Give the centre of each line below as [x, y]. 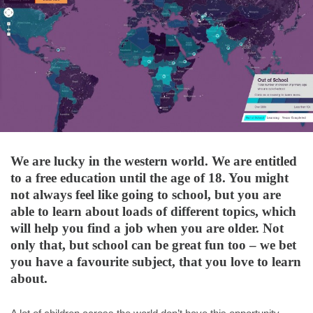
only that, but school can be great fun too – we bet [153, 245]
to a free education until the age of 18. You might [150, 177]
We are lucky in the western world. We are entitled [154, 161]
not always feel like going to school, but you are [146, 194]
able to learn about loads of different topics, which [153, 211]
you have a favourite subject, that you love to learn [156, 261]
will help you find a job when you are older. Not [147, 228]
